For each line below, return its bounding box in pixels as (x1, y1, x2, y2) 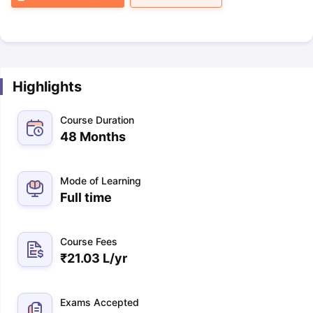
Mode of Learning (59, 175, 141, 187)
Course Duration (59, 114, 134, 126)
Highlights (12, 78, 82, 95)
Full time (59, 190, 112, 205)
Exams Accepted (59, 296, 139, 308)
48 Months (59, 129, 126, 144)
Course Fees (59, 235, 117, 247)
